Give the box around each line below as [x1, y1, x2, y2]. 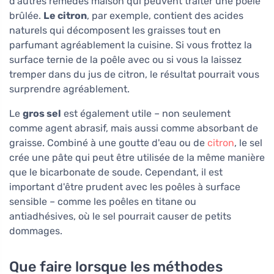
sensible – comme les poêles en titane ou [9, 196, 196, 208]
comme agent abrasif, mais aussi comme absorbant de [9, 122, 258, 135]
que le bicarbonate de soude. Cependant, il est [9, 166, 223, 179]
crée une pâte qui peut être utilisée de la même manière [9, 152, 265, 164]
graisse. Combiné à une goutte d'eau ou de [9, 137, 207, 149]
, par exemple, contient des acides [87, 10, 243, 22]
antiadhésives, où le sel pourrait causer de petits [9, 210, 231, 223]
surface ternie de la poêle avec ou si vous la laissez [9, 54, 242, 66]
